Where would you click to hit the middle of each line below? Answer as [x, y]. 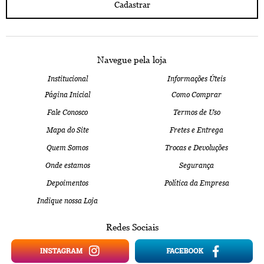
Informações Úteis [197, 79]
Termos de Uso [197, 113]
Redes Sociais [132, 227]
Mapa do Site [67, 131]
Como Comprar [197, 95]
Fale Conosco [67, 113]
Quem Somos [67, 148]
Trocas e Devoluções [197, 148]
